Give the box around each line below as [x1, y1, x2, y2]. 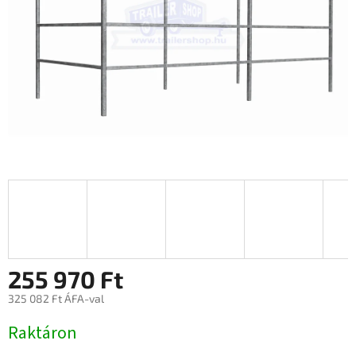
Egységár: [7, 314, 57, 328]
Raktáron [8, 320, 77, 346]
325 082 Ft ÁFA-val [8, 292, 104, 306]
